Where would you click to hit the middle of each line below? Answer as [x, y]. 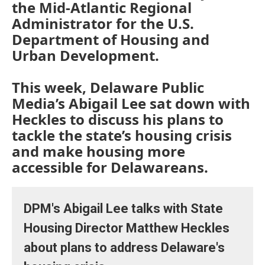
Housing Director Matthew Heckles [127, 228]
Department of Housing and [111, 39]
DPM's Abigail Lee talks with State [123, 209]
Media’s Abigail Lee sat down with [131, 103]
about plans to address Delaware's [124, 248]
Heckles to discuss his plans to [118, 119]
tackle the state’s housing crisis [122, 135]
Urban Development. [85, 55]
